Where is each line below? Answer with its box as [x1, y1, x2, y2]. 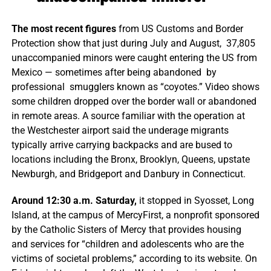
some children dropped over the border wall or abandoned [11, 95, 256, 107]
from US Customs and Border [116, 22, 243, 34]
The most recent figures [11, 22, 116, 34]
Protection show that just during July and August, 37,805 [11, 37, 255, 49]
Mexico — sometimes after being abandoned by [11, 66, 217, 78]
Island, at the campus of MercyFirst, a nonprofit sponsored [11, 209, 260, 221]
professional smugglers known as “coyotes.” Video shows [11, 80, 260, 93]
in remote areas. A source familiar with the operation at [11, 109, 245, 122]
